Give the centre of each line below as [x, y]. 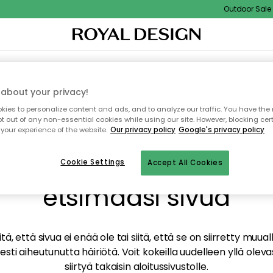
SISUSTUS [34, 66]
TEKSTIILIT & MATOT [93, 66]
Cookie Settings [93, 162]
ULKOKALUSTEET [233, 66]
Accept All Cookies [185, 163]
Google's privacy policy [222, 130]
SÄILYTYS [181, 66]
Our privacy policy [143, 130]
